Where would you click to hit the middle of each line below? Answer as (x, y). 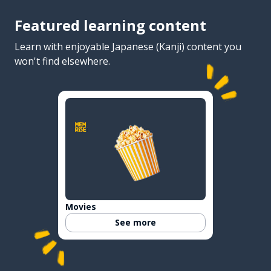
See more (135, 223)
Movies (81, 206)
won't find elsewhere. (62, 61)
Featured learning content (110, 25)
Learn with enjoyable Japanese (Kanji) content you (128, 46)
